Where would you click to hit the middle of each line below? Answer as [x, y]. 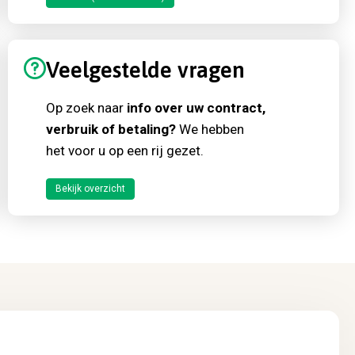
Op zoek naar [86, 108]
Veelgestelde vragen [145, 70]
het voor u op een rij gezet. [125, 151]
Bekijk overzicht [90, 189]
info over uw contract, [196, 108]
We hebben [210, 130]
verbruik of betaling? [111, 130]
